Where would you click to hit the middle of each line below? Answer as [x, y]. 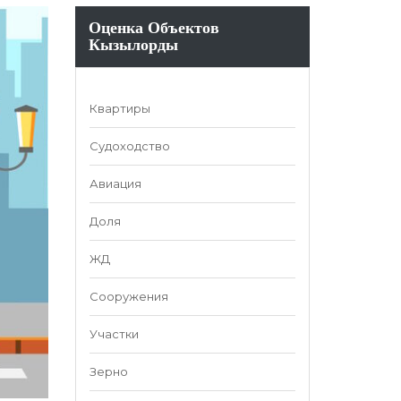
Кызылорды [133, 45]
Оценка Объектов [154, 28]
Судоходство [129, 146]
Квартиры [119, 108]
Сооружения [128, 296]
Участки [114, 334]
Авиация [115, 183]
